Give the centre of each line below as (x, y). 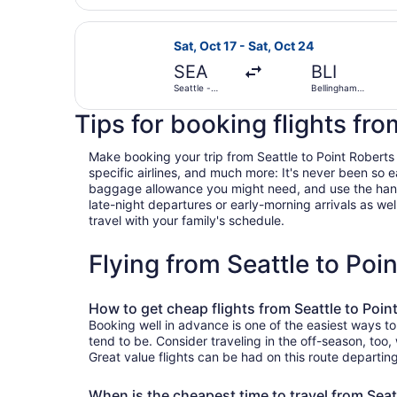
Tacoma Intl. (200, 98)
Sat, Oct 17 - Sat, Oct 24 (244, 45)
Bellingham (335, 87)
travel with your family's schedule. (187, 220)
